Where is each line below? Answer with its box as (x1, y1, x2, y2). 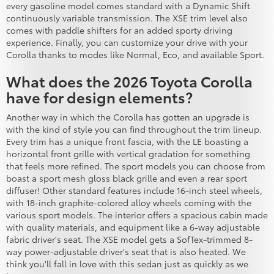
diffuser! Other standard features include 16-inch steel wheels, (6, 184, 262, 197)
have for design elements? (6, 86, 193, 108)
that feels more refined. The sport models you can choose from (6, 160, 265, 172)
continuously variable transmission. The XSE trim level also (6, 12, 248, 24)
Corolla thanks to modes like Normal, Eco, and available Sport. (6, 48, 264, 61)
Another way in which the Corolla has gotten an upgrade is (6, 111, 250, 124)
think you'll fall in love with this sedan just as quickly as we (6, 257, 248, 270)
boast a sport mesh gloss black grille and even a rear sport (6, 172, 247, 185)
